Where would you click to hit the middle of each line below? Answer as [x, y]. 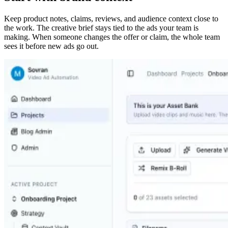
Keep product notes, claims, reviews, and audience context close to [111, 18]
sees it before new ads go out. [51, 46]
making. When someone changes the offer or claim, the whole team [112, 37]
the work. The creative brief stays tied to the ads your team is [101, 27]
